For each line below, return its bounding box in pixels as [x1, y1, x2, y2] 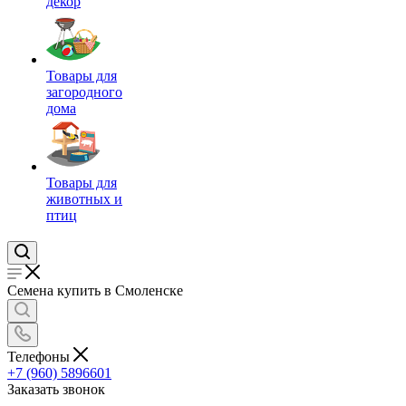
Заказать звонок [7, 381, 105, 397]
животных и [46, 191, 122, 207]
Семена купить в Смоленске [7, 283, 183, 298]
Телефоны [7, 348, 73, 364]
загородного [46, 84, 122, 100]
